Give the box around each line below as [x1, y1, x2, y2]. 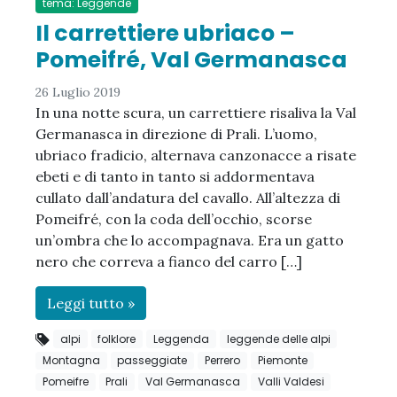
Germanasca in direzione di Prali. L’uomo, [35, 124, 317, 143]
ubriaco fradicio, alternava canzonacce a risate [35, 145, 356, 164]
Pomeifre [42, 373, 89, 389]
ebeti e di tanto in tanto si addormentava [35, 167, 315, 185]
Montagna [42, 352, 100, 368]
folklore [97, 331, 136, 346]
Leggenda [152, 331, 209, 346]
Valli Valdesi [257, 373, 324, 389]
